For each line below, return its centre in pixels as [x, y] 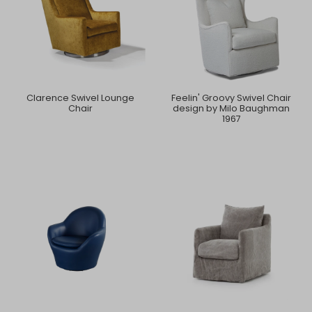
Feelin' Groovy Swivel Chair [232, 98]
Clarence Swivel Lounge [81, 98]
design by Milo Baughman [232, 109]
